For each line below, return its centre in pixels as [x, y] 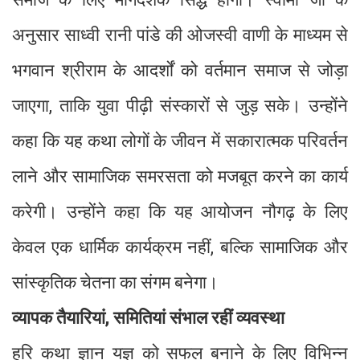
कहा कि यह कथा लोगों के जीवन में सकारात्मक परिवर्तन [180, 141]
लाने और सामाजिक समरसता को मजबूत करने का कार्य [180, 177]
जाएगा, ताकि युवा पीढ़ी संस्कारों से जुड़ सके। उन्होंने [180, 106]
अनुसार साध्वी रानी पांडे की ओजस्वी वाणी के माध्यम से [180, 35]
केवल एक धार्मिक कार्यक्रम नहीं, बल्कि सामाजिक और [180, 247]
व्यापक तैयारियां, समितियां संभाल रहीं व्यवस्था [150, 318]
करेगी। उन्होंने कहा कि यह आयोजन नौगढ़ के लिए [180, 212]
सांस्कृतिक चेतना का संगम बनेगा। [117, 283]
